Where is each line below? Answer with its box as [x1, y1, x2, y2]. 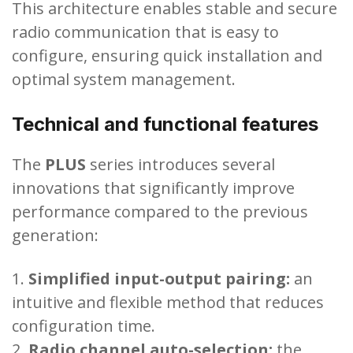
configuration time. [12, 314, 155, 336]
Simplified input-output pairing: [28, 267, 290, 289]
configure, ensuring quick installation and [12, 44, 322, 66]
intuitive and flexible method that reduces [12, 291, 324, 313]
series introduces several [86, 153, 275, 175]
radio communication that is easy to [12, 20, 279, 43]
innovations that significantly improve [12, 176, 295, 199]
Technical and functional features [12, 112, 318, 136]
